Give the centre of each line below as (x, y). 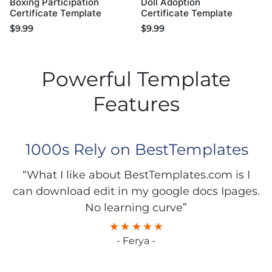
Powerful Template (136, 79)
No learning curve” (136, 208)
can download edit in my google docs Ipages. (136, 192)
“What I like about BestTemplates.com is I (136, 175)
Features (136, 104)
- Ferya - (136, 241)
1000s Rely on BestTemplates (137, 150)
